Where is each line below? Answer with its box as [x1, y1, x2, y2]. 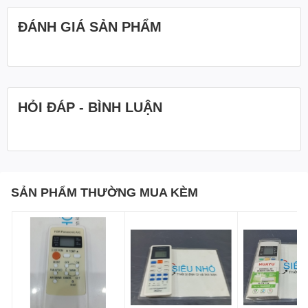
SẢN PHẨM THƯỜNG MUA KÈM [11, 184, 198, 199]
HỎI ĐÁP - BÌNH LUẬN [18, 98, 162, 115]
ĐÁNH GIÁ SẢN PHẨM [18, 18, 162, 34]
